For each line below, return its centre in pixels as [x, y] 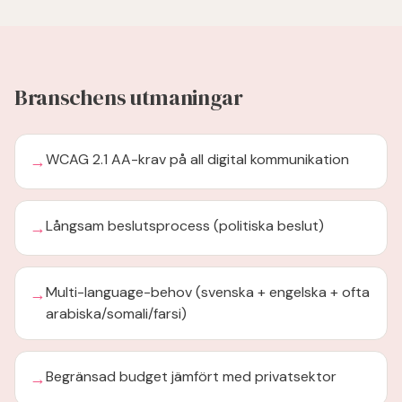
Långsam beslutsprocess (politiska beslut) [185, 226]
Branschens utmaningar [129, 97]
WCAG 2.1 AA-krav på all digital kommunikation [197, 159]
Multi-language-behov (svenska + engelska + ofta [208, 292]
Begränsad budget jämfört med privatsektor [191, 376]
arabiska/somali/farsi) [116, 314]
